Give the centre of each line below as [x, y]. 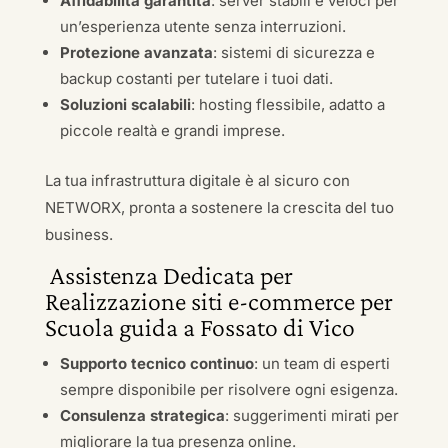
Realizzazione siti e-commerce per [218, 301]
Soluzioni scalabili [125, 104]
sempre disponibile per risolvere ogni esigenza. [228, 389]
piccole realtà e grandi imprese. [172, 130]
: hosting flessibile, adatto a [287, 104]
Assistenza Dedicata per [168, 275]
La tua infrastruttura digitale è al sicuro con [197, 180]
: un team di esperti [321, 363]
